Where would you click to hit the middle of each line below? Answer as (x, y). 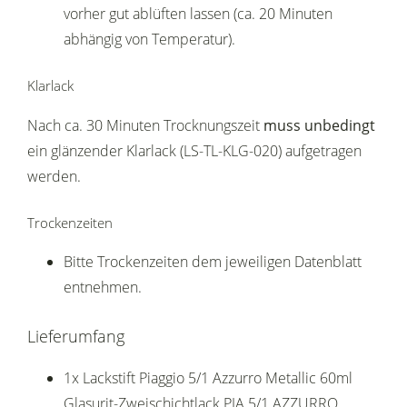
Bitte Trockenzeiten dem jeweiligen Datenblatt (213, 262)
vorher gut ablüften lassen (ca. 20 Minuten (198, 14)
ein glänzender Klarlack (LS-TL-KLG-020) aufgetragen (194, 151)
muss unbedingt (319, 126)
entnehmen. (103, 288)
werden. (54, 177)
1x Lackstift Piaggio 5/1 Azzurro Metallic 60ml (208, 378)
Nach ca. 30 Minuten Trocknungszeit (145, 126)
